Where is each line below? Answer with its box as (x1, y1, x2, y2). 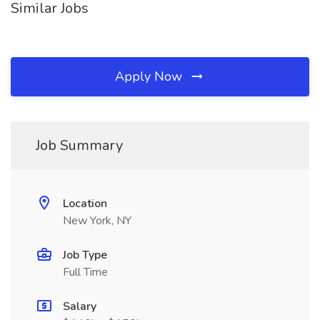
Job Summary (36, 136, 123, 155)
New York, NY (63, 213, 131, 229)
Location (63, 196, 107, 211)
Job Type (63, 247, 107, 263)
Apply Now (115, 68, 186, 85)
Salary (63, 299, 96, 314)
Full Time (63, 264, 108, 280)
